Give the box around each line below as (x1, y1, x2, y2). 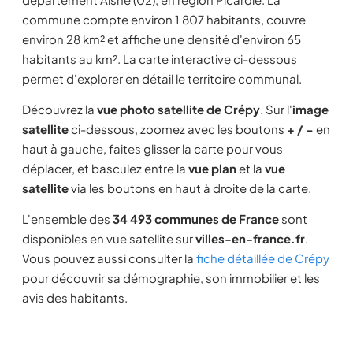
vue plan (188, 161, 236, 176)
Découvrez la (22, 102, 97, 117)
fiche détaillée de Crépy (196, 251, 329, 266)
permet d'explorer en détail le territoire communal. (22, 71, 302, 86)
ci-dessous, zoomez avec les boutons (69, 121, 287, 136)
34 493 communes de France (113, 211, 279, 226)
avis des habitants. (22, 290, 128, 305)
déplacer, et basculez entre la (22, 161, 188, 176)
